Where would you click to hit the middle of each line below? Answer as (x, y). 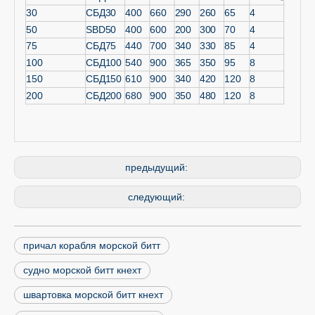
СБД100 (104, 62)
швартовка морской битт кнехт (93, 295)
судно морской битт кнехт (82, 270)
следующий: (157, 197)
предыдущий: (157, 168)
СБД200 (104, 95)
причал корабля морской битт (92, 246)
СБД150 (104, 78)
